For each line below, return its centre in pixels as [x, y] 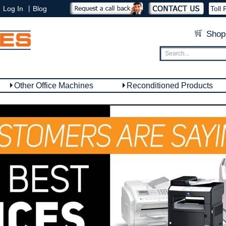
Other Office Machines [54, 86]
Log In [13, 9]
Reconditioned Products [170, 86]
